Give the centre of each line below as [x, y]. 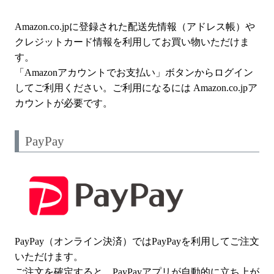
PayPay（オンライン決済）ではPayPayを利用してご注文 [137, 241]
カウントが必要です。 [64, 103]
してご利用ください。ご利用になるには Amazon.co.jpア [136, 88]
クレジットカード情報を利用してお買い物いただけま [132, 42]
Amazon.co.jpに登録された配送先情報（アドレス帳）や [135, 27]
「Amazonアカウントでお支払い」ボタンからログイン [134, 73]
